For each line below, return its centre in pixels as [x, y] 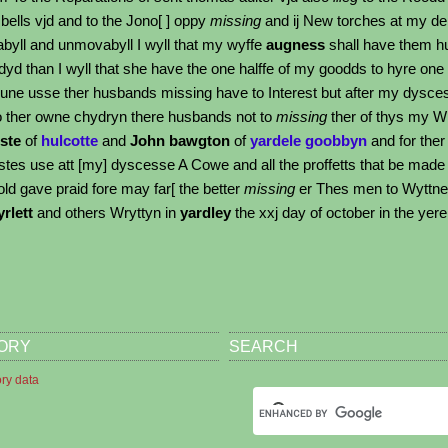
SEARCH [263, 347]
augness [295, 44]
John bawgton [182, 140]
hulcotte [69, 140]
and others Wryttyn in [104, 212]
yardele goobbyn [308, 140]
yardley [203, 212]
